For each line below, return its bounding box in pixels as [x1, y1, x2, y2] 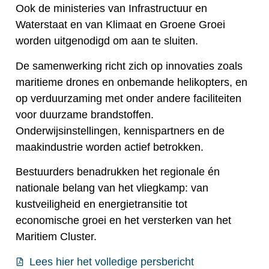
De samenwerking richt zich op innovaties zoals [16, 59, 243, 72]
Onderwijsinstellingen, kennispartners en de [16, 124, 225, 137]
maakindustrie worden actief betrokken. [16, 141, 204, 153]
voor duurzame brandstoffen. [16, 108, 154, 121]
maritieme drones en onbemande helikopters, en [16, 76, 247, 88]
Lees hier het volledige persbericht [29, 255, 194, 268]
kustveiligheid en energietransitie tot [16, 198, 187, 211]
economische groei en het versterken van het [16, 214, 231, 227]
